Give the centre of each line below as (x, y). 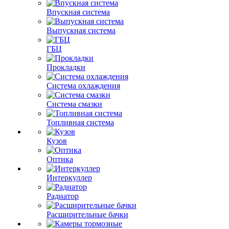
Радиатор (63, 196)
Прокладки (66, 67)
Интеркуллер (69, 178)
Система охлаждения (83, 86)
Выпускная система (81, 30)
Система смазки (74, 104)
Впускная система (78, 12)
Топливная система (80, 122)
